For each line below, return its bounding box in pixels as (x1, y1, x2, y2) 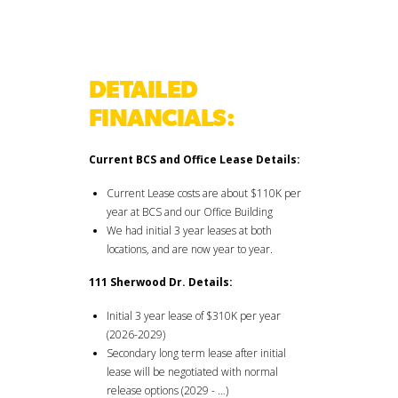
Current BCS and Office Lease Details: (89, 152, 300, 168)
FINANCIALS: (89, 107, 235, 133)
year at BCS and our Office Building (106, 204, 273, 220)
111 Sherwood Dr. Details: (89, 275, 233, 291)
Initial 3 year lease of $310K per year (106, 308, 281, 324)
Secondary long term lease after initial (106, 346, 286, 362)
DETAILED (89, 79, 198, 105)
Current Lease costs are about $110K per (106, 186, 301, 202)
